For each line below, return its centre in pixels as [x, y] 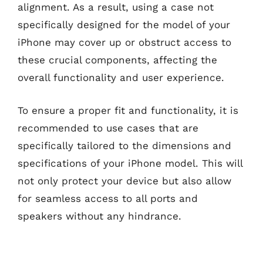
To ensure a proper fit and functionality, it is [128, 110]
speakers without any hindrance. [100, 216]
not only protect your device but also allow [124, 181]
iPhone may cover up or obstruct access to [124, 42]
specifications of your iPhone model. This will [130, 163]
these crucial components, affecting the [117, 60]
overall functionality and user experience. [121, 77]
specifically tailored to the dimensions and [124, 145]
